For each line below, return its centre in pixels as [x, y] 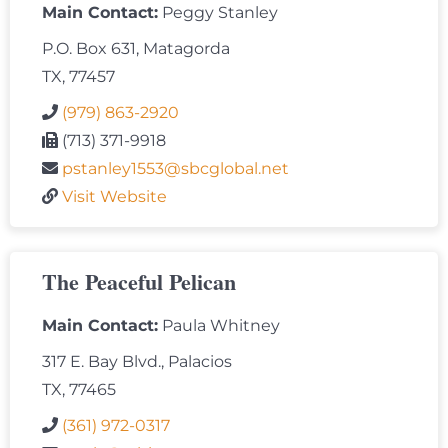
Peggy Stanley [218, 13]
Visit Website [114, 197]
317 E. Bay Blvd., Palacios [137, 362]
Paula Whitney [219, 326]
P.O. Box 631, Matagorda [136, 49]
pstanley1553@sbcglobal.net [175, 169]
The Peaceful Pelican [139, 282]
